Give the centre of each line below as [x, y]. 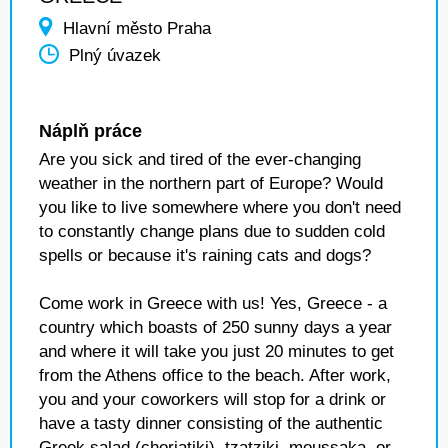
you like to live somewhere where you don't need [220, 207]
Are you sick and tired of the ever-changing [200, 159]
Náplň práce [90, 131]
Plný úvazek [115, 56]
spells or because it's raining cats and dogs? [205, 255]
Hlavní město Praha [137, 28]
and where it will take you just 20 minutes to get [216, 351]
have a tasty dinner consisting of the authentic [211, 423]
